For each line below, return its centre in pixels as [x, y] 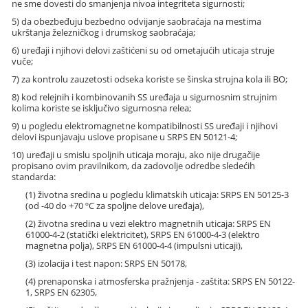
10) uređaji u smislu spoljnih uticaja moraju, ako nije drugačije [136, 155]
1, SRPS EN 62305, [62, 293]
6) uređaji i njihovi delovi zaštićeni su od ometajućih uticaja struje [143, 51]
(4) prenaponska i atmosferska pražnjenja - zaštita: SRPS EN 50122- [161, 282]
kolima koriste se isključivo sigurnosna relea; [102, 108]
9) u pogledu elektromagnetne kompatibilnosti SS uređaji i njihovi [145, 126]
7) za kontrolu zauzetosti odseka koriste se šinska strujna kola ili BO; [150, 79]
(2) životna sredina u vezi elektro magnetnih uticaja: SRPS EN [148, 224]
